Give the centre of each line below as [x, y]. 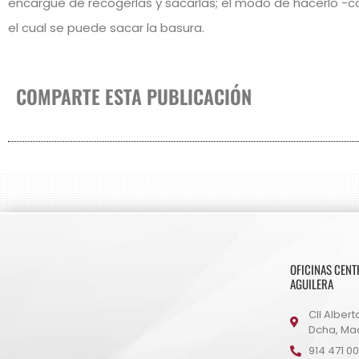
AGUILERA [312, 284]
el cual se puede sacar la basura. [106, 27]
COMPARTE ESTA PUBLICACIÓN [134, 97]
